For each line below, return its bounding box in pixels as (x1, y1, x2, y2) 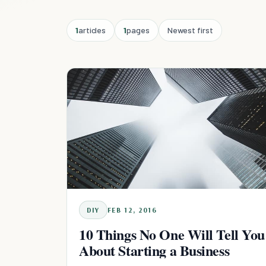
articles (78, 25, 106, 35)
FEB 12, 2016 (107, 205, 157, 214)
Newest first (167, 25, 213, 35)
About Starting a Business (79, 239, 230, 261)
